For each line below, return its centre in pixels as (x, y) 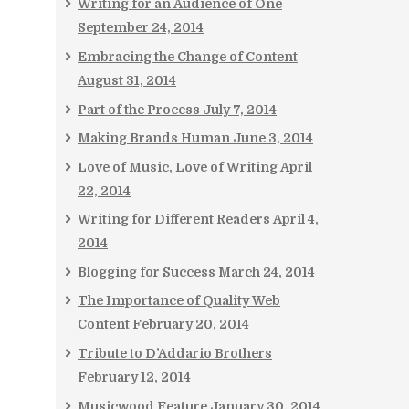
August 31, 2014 (127, 80)
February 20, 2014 (191, 325)
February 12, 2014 (134, 378)
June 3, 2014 (273, 138)
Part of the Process (139, 109)
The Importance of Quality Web (179, 301)
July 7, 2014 (240, 109)
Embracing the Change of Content (188, 56)
